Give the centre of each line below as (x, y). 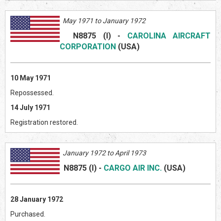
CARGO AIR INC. (133, 168)
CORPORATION (88, 47)
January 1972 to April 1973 (103, 153)
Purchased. (28, 214)
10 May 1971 (31, 78)
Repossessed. (32, 93)
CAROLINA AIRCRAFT (169, 36)
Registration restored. (44, 123)
